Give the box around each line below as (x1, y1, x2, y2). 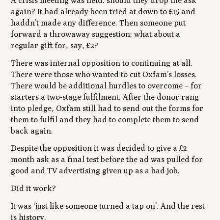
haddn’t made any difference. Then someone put (11, 18, 186, 27)
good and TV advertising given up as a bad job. (11, 166, 180, 176)
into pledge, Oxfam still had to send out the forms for (11, 103, 204, 113)
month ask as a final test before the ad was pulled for (11, 155, 203, 165)
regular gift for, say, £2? (11, 40, 99, 50)
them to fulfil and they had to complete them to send (11, 114, 199, 124)
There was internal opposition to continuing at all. (11, 58, 193, 68)
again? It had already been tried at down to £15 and (11, 6, 196, 16)
